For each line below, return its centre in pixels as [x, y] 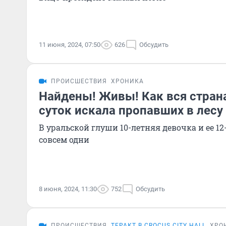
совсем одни [64, 139]
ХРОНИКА [127, 81]
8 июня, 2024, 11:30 [68, 189]
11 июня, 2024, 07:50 [70, 45]
